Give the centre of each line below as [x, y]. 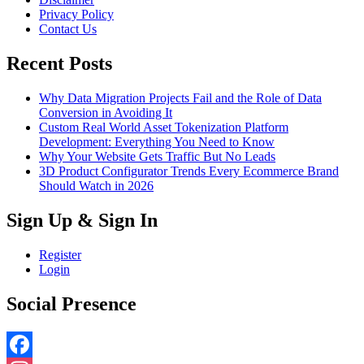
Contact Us [68, 29]
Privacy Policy [76, 15]
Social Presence [71, 303]
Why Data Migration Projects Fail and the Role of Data [180, 97]
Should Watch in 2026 [96, 185]
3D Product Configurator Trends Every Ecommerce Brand [189, 171]
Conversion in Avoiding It [106, 112]
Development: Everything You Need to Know [157, 141]
